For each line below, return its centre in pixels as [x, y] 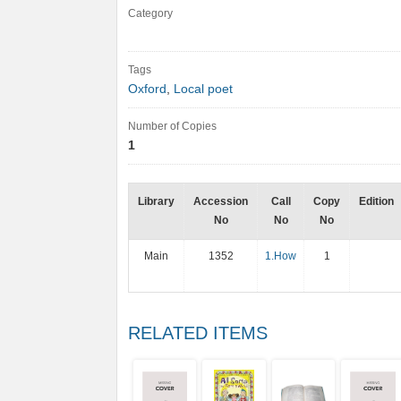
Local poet [203, 89]
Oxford [147, 89]
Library [156, 201]
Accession [221, 201]
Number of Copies [172, 126]
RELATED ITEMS [198, 333]
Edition [376, 201]
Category [150, 13]
